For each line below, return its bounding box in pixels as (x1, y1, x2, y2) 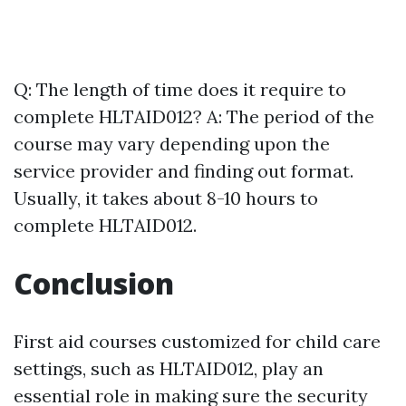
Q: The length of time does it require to (14, 78, 346, 101)
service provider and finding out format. (14, 159, 353, 183)
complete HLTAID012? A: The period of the (14, 105, 374, 129)
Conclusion (14, 264, 174, 304)
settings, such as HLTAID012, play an (14, 357, 324, 381)
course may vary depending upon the (14, 132, 330, 156)
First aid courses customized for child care (14, 330, 381, 353)
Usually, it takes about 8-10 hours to (14, 187, 318, 210)
